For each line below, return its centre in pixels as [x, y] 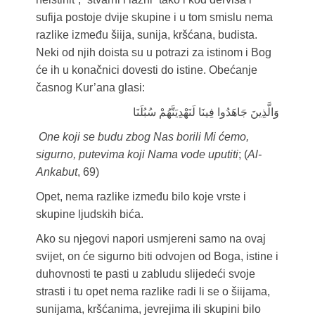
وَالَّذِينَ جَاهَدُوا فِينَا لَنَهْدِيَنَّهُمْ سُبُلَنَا [206, 112]
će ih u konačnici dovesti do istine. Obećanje [146, 70]
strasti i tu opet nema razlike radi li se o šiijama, [153, 292]
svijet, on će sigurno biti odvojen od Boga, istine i [157, 257]
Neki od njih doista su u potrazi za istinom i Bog [153, 53]
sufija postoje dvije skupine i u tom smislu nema [154, 18]
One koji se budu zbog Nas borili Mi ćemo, [143, 137]
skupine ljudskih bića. [89, 214]
